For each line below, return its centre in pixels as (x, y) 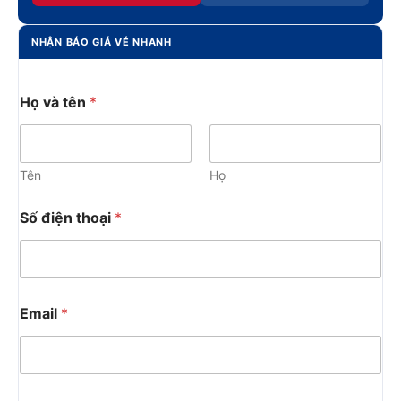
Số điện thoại (67, 218)
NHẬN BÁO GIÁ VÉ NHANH (102, 43)
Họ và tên (55, 102)
